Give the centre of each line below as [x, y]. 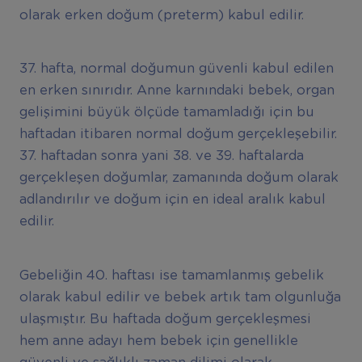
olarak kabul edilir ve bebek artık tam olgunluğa [180, 297]
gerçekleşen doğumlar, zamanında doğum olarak [179, 178]
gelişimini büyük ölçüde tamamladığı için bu [166, 113]
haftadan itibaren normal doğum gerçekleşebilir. [178, 135]
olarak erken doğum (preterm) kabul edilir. [161, 15]
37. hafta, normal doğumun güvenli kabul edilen [176, 69]
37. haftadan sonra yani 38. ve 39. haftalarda [161, 156]
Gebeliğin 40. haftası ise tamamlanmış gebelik [171, 275]
